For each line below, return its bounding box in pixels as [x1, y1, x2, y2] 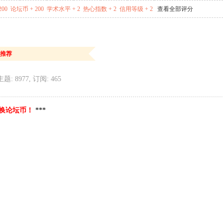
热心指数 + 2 [83, 5, 116, 12]
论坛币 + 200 [10, 5, 44, 12]
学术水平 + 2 [47, 5, 80, 12]
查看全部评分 [157, 5, 193, 12]
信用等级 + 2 [119, 5, 153, 12]
